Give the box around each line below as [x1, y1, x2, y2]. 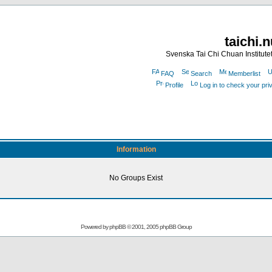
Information [116, 145, 156, 154]
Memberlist [228, 70, 260, 77]
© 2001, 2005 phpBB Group [125, 223, 192, 230]
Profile [165, 81, 183, 89]
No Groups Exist [109, 174, 163, 182]
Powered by [80, 223, 109, 230]
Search [190, 70, 212, 77]
